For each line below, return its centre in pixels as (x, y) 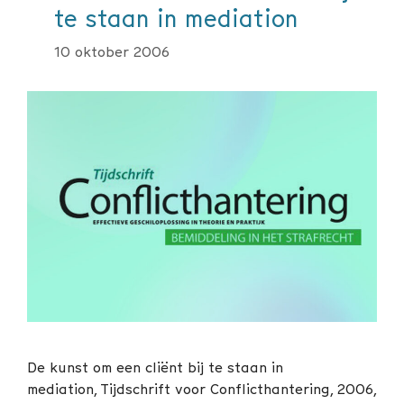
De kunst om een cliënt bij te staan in (155, 367)
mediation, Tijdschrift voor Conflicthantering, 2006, (202, 388)
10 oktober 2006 (112, 52)
